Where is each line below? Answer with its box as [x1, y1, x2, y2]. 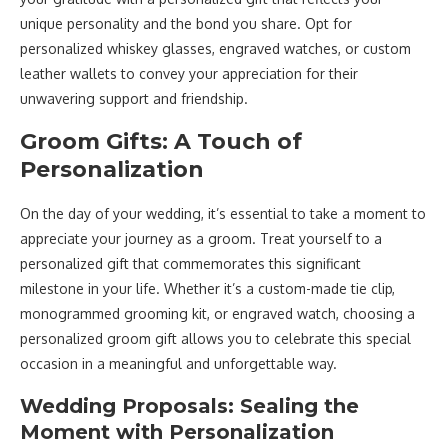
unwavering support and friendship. [20, 89, 248, 107]
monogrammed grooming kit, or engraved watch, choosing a [20, 304, 415, 322]
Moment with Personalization [20, 419, 334, 444]
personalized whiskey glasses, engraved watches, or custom [20, 39, 411, 57]
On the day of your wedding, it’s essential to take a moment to [20, 204, 426, 222]
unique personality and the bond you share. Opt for [20, 14, 352, 32]
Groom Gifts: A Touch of [20, 127, 302, 155]
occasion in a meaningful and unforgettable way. [20, 354, 337, 372]
